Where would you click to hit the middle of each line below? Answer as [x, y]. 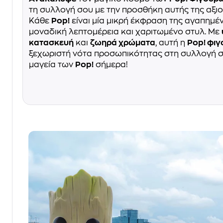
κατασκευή [51, 43]
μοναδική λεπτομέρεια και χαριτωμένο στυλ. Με [125, 32]
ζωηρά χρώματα [123, 43]
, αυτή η [171, 43]
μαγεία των [52, 64]
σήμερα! [111, 64]
